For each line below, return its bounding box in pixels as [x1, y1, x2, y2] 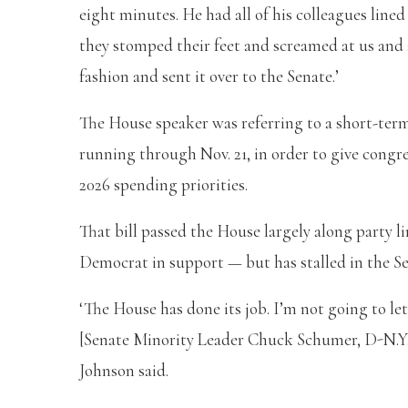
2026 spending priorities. [79, 173, 248, 195]
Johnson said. [79, 359, 168, 381]
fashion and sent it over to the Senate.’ [79, 65, 339, 87]
